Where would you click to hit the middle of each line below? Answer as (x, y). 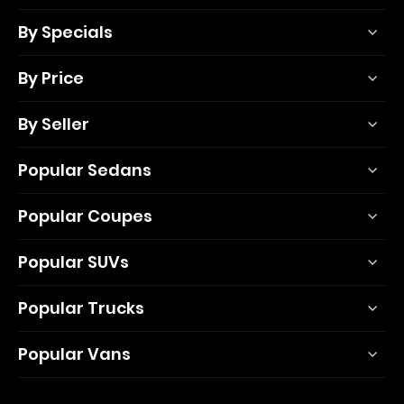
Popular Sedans (85, 170)
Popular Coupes (85, 216)
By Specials (65, 32)
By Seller (54, 124)
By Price (51, 78)
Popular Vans (74, 354)
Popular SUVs (73, 262)
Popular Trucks (81, 308)
